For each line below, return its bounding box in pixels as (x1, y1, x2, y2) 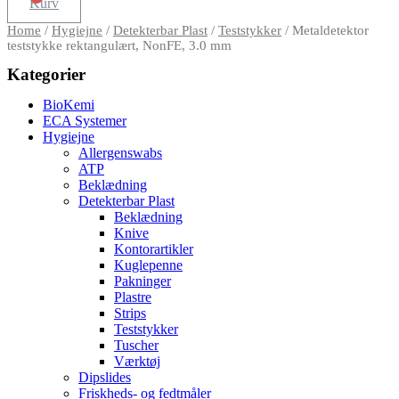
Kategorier (7, 64, 85, 84)
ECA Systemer (43, 112, 126, 128)
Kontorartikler (114, 240, 193, 256)
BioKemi (43, 96, 94, 112)
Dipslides (78, 369, 131, 385)
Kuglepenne (114, 256, 183, 273)
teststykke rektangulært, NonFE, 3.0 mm (7, 37, 232, 53)
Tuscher (114, 337, 159, 353)
